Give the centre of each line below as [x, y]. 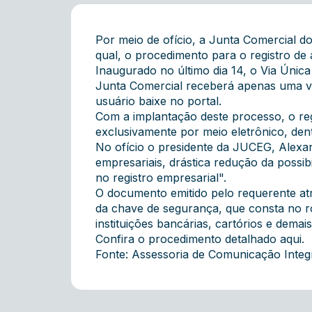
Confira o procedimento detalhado [188, 239]
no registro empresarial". [161, 178]
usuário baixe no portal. [158, 101]
